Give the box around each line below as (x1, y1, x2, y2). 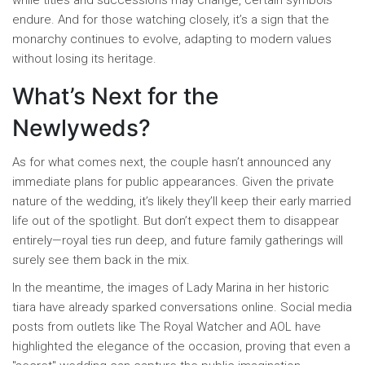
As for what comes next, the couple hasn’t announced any (12, 155, 331, 170)
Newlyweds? (12, 114, 151, 143)
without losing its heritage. (12, 51, 156, 67)
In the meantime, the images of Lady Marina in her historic (12, 280, 329, 296)
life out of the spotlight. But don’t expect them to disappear (12, 213, 339, 229)
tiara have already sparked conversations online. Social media (12, 300, 352, 315)
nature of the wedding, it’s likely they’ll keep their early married (12, 194, 351, 209)
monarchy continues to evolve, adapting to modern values (12, 32, 332, 47)
